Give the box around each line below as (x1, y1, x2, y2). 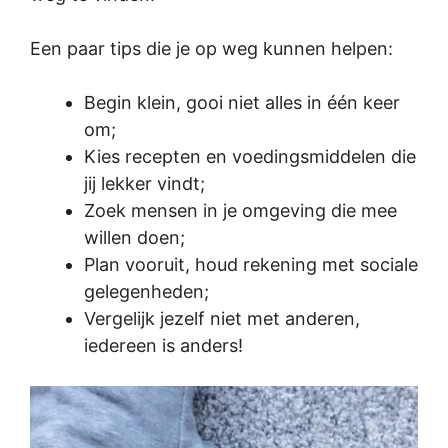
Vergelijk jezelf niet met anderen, (84, 308, 360, 329)
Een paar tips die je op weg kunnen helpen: (30, 38, 393, 59)
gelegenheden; (84, 281, 209, 302)
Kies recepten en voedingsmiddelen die (84, 146, 416, 167)
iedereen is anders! (84, 335, 243, 356)
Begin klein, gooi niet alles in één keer (84, 92, 400, 113)
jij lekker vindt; (84, 173, 205, 194)
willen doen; (84, 227, 185, 248)
